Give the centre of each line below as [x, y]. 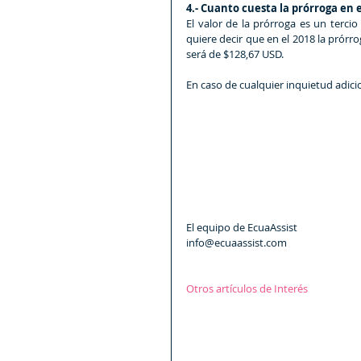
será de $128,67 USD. [235, 54]
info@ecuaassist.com [237, 243]
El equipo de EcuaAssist [243, 228]
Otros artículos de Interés [247, 289]
